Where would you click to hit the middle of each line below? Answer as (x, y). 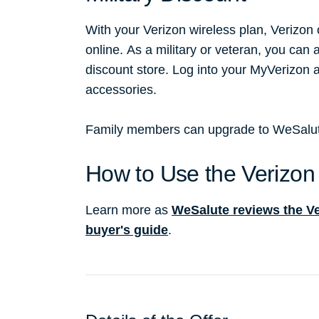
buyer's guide (127, 230)
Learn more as (129, 210)
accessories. (121, 90)
